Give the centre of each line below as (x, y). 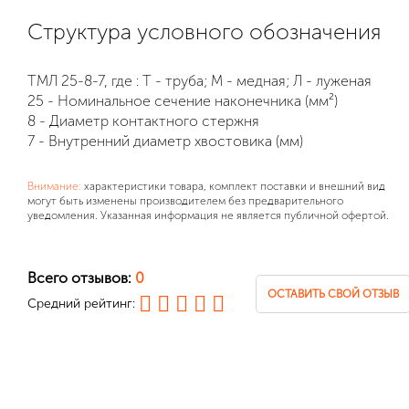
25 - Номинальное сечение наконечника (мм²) (183, 101)
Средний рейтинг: (83, 304)
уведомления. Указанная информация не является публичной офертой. (208, 215)
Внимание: (54, 186)
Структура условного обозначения (204, 31)
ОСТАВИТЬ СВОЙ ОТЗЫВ (333, 294)
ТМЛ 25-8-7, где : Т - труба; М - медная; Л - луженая (199, 81)
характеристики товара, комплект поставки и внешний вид (233, 186)
